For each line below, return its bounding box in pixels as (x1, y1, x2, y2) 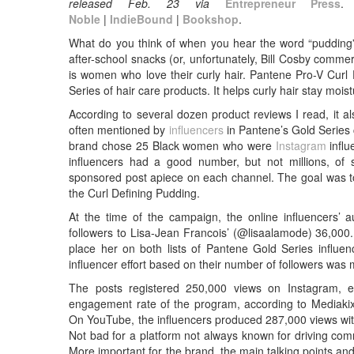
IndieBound (110, 10, 174, 27)
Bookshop (183, 10, 239, 27)
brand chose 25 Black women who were (69, 137, 276, 153)
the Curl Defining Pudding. (69, 184, 201, 201)
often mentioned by (69, 121, 169, 137)
